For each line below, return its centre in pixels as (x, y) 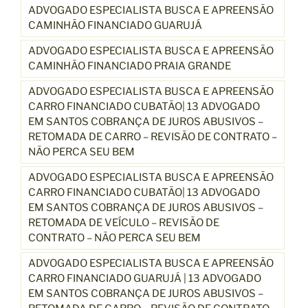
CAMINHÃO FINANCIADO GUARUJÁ (115, 25)
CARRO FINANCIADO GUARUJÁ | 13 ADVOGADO (145, 278)
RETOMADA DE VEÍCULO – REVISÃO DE (124, 222)
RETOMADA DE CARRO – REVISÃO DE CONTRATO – (153, 136)
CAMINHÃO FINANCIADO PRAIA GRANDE (130, 66)
